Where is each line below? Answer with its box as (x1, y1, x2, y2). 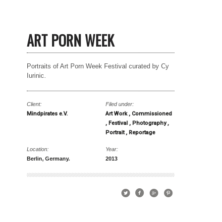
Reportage (128, 129, 155, 136)
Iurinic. (27, 72, 47, 80)
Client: (27, 101, 42, 108)
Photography (132, 120, 167, 127)
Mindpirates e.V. (27, 111, 68, 117)
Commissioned (131, 111, 172, 117)
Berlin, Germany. (27, 156, 70, 162)
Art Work (105, 111, 129, 117)
